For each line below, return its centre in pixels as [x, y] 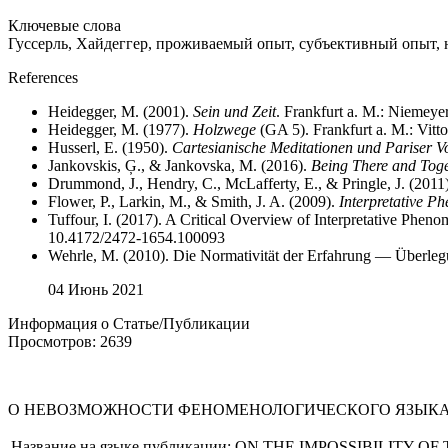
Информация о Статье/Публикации [129, 323]
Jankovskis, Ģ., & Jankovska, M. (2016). [179, 165]
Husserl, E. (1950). [110, 147]
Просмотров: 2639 [70, 341]
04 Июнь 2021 [96, 289]
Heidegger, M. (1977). [120, 129]
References [43, 77]
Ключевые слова [64, 25]
